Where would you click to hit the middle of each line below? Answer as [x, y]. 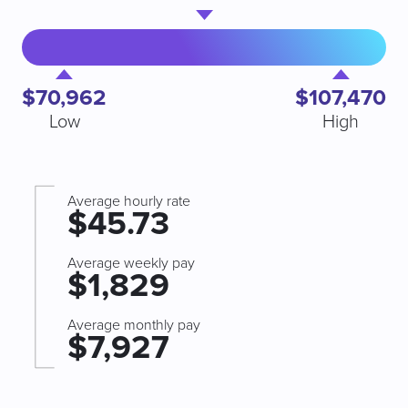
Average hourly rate [129, 201]
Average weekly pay [131, 263]
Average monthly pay [134, 325]
